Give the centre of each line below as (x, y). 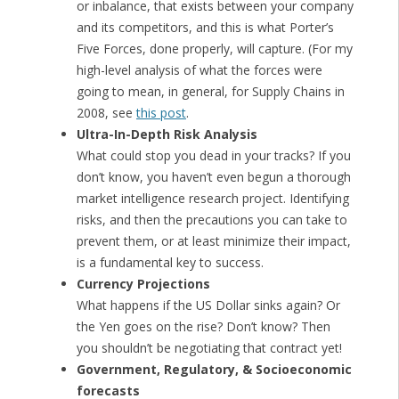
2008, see (106, 113)
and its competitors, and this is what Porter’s (205, 28)
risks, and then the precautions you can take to (212, 220)
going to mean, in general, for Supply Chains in (210, 92)
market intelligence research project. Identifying (212, 199)
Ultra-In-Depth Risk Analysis (167, 134)
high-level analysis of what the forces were (199, 70)
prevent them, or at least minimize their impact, (213, 241)
